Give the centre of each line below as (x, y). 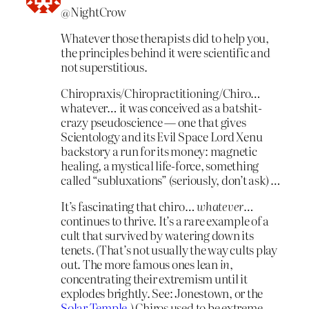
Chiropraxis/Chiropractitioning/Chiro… (161, 92)
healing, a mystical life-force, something (160, 165)
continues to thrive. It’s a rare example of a (165, 220)
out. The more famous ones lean (140, 263)
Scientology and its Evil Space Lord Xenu (162, 136)
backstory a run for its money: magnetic (159, 150)
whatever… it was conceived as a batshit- (161, 107)
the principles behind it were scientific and (166, 52)
